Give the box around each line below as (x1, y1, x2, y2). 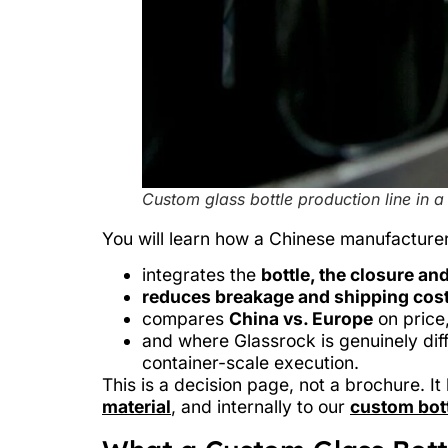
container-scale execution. (142, 352, 359, 374)
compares (142, 308, 229, 330)
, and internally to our (171, 396, 350, 418)
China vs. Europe (229, 308, 373, 330)
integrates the (142, 264, 261, 286)
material (102, 396, 171, 418)
